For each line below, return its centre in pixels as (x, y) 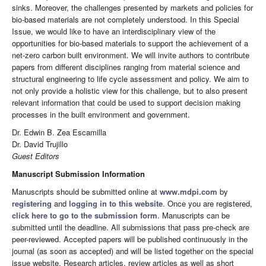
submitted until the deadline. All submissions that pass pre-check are (131, 227)
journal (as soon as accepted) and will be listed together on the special (133, 251)
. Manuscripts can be (194, 216)
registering (32, 204)
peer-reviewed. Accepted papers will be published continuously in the (130, 239)
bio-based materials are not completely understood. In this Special (126, 20)
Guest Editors (36, 156)
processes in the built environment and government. (101, 115)
